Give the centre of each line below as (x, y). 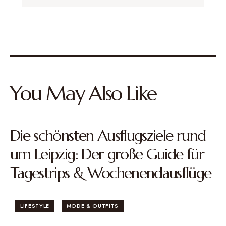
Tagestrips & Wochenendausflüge (111, 173)
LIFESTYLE (35, 206)
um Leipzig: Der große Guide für (107, 154)
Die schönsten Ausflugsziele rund (108, 135)
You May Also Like (83, 93)
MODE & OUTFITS (92, 206)
